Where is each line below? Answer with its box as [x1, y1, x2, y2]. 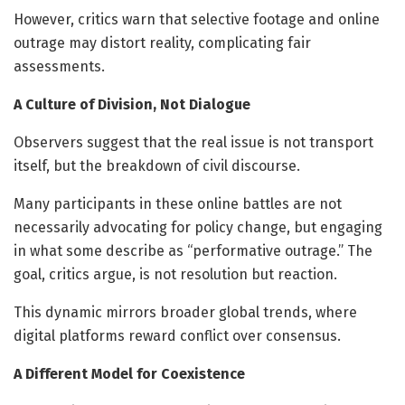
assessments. [14, 57, 105, 75]
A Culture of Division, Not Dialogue [14, 95, 250, 113]
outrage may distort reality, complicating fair [14, 33, 311, 52]
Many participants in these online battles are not [14, 194, 342, 212]
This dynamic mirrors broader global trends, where [14, 303, 357, 321]
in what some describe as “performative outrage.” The [14, 241, 372, 259]
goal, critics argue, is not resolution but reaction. [14, 265, 337, 283]
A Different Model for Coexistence [14, 364, 245, 382]
